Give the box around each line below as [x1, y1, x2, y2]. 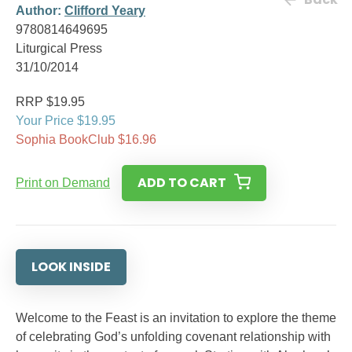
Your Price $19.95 [16, 114, 115, 127]
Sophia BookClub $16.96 [16, 133, 156, 146]
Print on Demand [16, 176, 110, 189]
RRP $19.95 [16, 95, 85, 108]
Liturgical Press [16, 42, 102, 55]
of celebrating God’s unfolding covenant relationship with [16, 330, 331, 343]
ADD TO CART [137, 174, 226, 192]
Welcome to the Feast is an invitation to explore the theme [16, 311, 336, 324]
